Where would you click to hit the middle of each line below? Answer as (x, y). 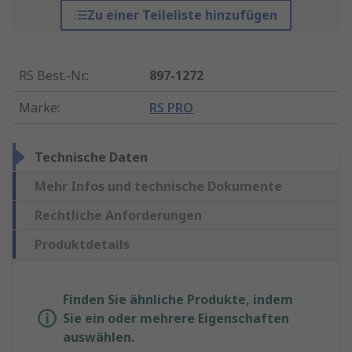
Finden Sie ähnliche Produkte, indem (178, 300)
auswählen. (99, 337)
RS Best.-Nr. (53, 76)
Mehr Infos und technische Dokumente (158, 187)
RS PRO (172, 108)
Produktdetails (82, 245)
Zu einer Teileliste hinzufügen (182, 15)
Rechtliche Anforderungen (118, 216)
